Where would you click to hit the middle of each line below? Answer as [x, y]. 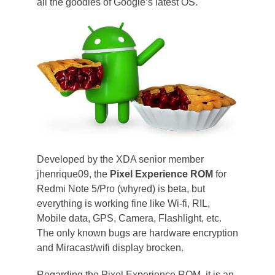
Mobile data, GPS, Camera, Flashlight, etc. [129, 218]
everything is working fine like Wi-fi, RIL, [123, 203]
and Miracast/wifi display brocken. [110, 247]
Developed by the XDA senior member [120, 159]
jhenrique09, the [73, 174]
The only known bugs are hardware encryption [137, 233]
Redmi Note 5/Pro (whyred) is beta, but [121, 188]
